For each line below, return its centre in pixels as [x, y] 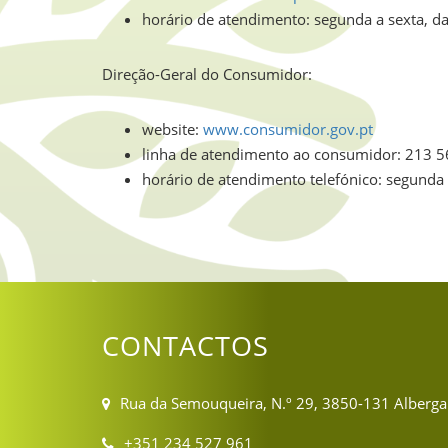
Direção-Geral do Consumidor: [207, 74]
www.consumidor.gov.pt [288, 129]
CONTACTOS [185, 346]
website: [172, 129]
